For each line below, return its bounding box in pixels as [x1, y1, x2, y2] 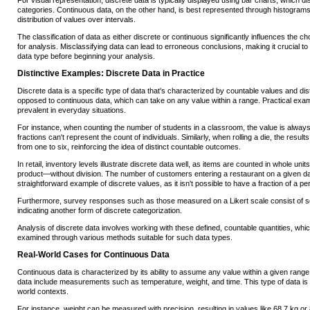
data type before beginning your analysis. [17, 52, 155, 61]
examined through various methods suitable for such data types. [17, 233, 232, 242]
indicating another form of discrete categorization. [17, 206, 182, 215]
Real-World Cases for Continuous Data [17, 250, 170, 260]
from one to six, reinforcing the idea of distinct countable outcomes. [17, 143, 241, 152]
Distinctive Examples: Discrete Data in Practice [17, 69, 205, 79]
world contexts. [17, 287, 69, 296]
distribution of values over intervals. [17, 15, 136, 24]
